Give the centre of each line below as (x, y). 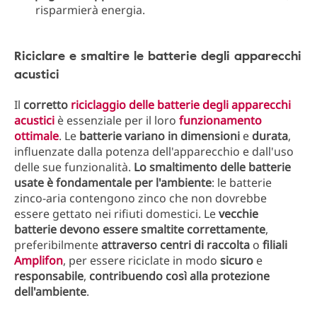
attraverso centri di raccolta (175, 245)
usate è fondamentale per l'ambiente (113, 183)
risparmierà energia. (90, 10)
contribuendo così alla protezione (179, 276)
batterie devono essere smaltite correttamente (140, 229)
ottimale (36, 136)
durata (270, 136)
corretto (46, 105)
